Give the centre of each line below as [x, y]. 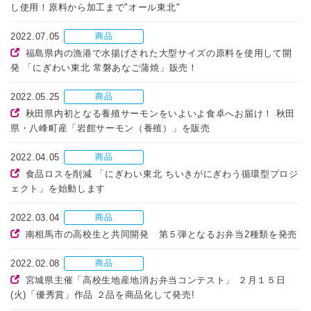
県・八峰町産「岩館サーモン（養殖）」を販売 [110, 128]
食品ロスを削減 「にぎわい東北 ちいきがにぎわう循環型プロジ [162, 174]
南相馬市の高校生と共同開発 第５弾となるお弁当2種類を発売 [161, 235]
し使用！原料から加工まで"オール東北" [95, 8]
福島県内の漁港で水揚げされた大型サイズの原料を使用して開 [159, 53]
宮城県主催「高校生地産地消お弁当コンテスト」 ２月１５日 [155, 280]
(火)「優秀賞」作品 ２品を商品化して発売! [103, 295]
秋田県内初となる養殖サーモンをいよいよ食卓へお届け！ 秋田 [160, 114]
